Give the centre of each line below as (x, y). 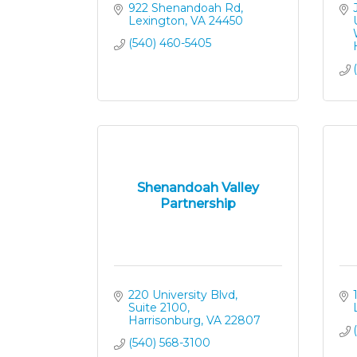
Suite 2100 (157, 308)
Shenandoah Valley (198, 187)
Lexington (156, 21)
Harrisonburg (164, 320)
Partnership (198, 203)
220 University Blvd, (182, 295)
